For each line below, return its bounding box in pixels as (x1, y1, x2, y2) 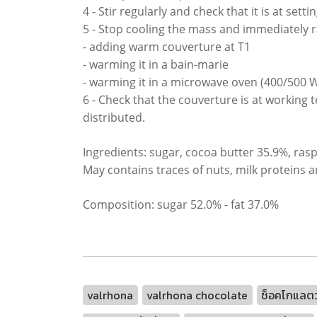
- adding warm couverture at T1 (83, 38, 250, 54)
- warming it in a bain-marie (83, 56, 229, 72)
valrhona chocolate (146, 286, 248, 304)
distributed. (83, 109, 145, 125)
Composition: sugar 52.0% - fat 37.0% (83, 196, 279, 212)
